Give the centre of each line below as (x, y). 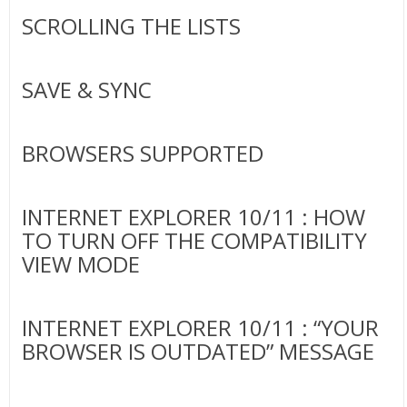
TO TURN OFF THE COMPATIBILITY (194, 241)
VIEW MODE (80, 264)
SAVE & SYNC (86, 90)
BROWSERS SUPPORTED (142, 154)
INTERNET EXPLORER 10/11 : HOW (193, 217)
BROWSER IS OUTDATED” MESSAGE (198, 352)
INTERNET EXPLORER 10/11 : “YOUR (200, 328)
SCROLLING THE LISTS (131, 26)
